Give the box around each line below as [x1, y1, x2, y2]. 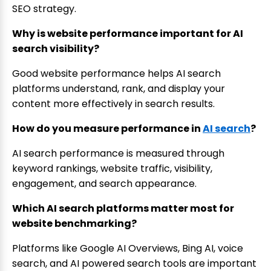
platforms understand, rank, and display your [12, 82, 225, 96]
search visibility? [12, 42, 99, 56]
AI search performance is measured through [12, 146, 224, 161]
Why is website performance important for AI [12, 27, 243, 41]
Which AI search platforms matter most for [12, 201, 234, 216]
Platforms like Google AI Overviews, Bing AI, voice [12, 241, 243, 256]
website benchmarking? [12, 217, 137, 231]
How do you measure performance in [12, 122, 203, 136]
